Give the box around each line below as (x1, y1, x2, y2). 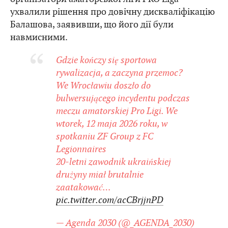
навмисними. (10, 31, 68, 43)
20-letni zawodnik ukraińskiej (56, 156, 171, 168)
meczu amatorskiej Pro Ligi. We (56, 105, 178, 117)
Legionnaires (56, 143, 106, 155)
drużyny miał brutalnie (56, 168, 144, 181)
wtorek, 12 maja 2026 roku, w (56, 118, 167, 130)
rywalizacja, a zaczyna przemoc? (56, 67, 183, 79)
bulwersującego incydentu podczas (56, 92, 190, 104)
